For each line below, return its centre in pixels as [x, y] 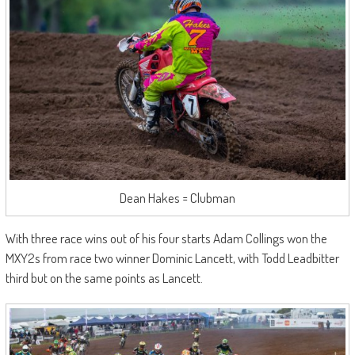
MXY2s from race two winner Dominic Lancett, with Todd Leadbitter [172, 258]
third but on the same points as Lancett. [104, 277]
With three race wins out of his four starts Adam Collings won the [166, 238]
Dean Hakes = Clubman [177, 197]
